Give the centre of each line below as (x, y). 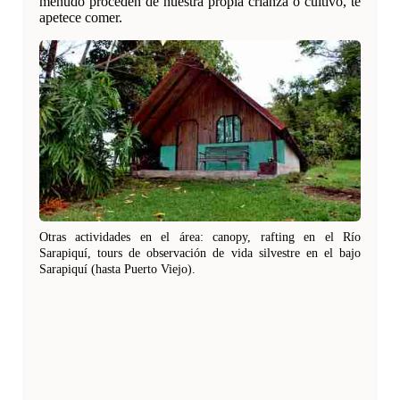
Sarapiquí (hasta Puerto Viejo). (117, 268)
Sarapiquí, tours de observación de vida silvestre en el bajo (200, 252)
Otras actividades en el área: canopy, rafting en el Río (200, 236)
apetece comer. (81, 18)
